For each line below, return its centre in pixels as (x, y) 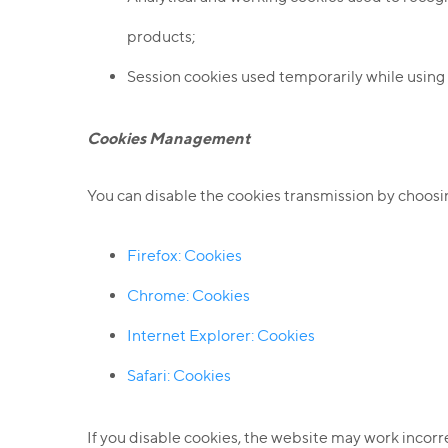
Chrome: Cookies (188, 295)
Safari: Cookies (179, 375)
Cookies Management (168, 138)
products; (161, 36)
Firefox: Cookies (184, 255)
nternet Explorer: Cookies (223, 335)
